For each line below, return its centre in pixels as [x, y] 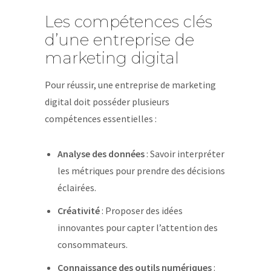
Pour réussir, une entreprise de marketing [130, 85]
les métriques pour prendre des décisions [141, 171]
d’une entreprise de [119, 40]
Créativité [78, 211]
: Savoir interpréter [184, 154]
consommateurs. [92, 244]
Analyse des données [101, 154]
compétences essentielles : [101, 119]
